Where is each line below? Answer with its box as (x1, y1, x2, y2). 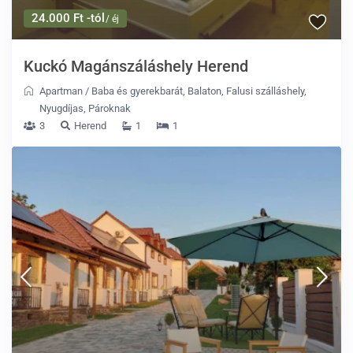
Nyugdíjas (39, 102, 84, 115)
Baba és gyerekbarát (91, 85, 184, 98)
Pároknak (88, 102, 132, 115)
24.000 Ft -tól (32, 11, 106, 26)
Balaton (188, 85, 222, 98)
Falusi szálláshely (226, 85, 305, 98)
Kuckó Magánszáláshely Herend (24, 57, 249, 76)
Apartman (39, 85, 84, 98)
